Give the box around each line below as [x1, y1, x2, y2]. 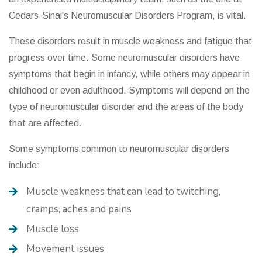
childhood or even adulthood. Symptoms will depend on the [9, 85, 250, 95]
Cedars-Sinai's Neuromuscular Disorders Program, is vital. [9, 10, 246, 20]
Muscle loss [26, 222, 79, 236]
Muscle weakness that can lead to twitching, [26, 184, 220, 198]
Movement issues [26, 242, 104, 256]
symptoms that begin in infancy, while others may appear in [9, 68, 250, 79]
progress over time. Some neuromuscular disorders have [9, 52, 240, 63]
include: [9, 160, 40, 170]
